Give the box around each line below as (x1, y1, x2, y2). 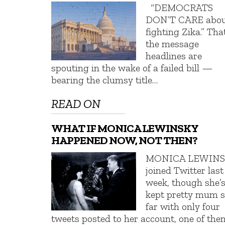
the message (146, 37, 199, 50)
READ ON (51, 96, 100, 111)
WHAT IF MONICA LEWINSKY (51, 122, 198, 136)
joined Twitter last (146, 164, 224, 177)
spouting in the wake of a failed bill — (51, 61, 213, 74)
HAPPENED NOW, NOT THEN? (51, 134, 197, 148)
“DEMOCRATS (146, 1, 213, 14)
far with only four (146, 200, 220, 213)
